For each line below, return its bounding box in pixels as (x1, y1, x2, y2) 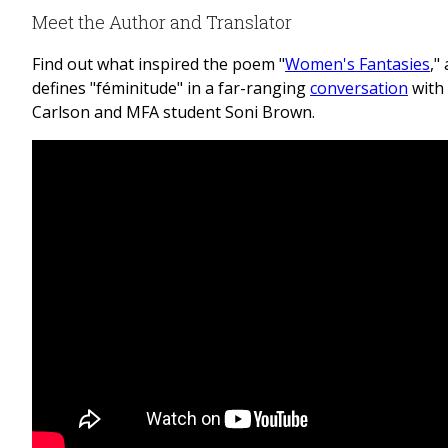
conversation (310, 77, 408, 100)
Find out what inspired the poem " (32, 53, 285, 76)
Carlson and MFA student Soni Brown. (32, 101, 315, 124)
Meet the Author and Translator (32, 10, 292, 35)
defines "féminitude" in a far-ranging (32, 77, 310, 100)
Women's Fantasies (285, 53, 430, 76)
